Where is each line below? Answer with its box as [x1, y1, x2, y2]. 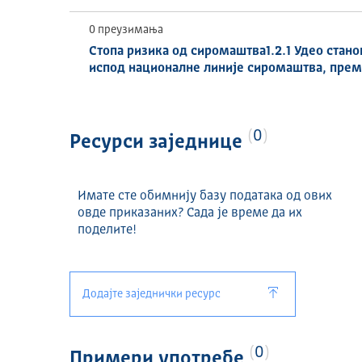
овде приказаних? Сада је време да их [78, 207, 303, 220]
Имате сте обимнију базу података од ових [78, 190, 333, 203]
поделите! [78, 224, 137, 237]
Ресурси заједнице [69, 133, 248, 153]
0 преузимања [89, 23, 164, 36]
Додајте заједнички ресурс [82, 288, 221, 300]
